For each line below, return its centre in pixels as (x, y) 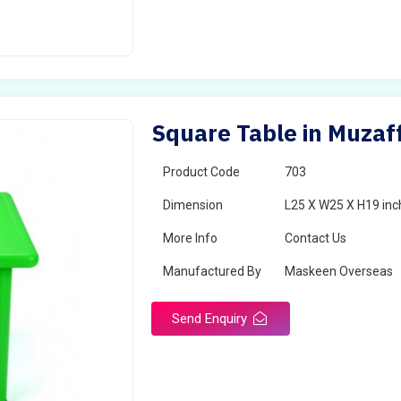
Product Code (202, 172)
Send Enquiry (212, 319)
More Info (191, 238)
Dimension (193, 205)
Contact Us (316, 238)
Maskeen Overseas (339, 271)
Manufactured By (213, 271)
